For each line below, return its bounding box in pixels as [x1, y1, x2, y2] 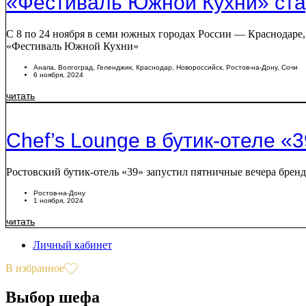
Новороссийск [176, 64, 222, 72]
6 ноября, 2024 [33, 71, 83, 79]
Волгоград [58, 64, 93, 72]
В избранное [5, 262, 64, 275]
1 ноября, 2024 [33, 197, 83, 205]
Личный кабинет [33, 239, 112, 251]
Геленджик [97, 64, 132, 72]
